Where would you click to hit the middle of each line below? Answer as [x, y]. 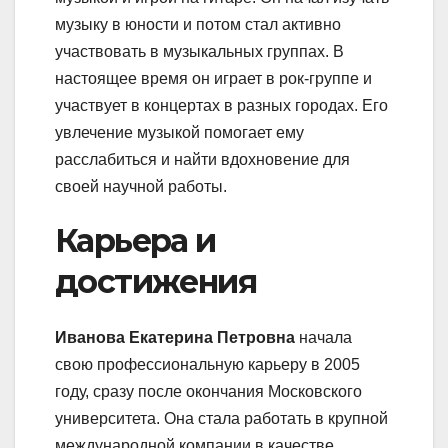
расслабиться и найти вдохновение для [202, 159]
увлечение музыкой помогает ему [179, 132]
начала [323, 337]
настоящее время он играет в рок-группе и [213, 78]
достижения [155, 281]
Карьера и [135, 240]
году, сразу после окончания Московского [208, 391]
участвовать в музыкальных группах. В [199, 51]
